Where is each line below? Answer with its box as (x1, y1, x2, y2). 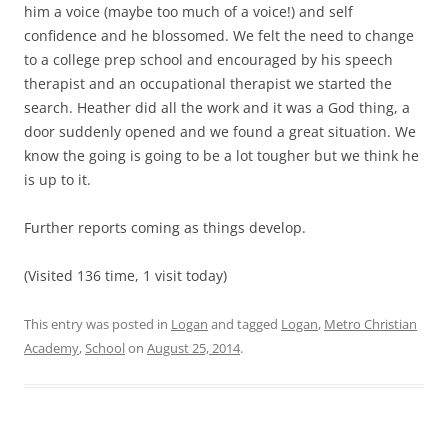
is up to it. (24, 170, 91, 190)
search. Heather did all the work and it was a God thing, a (24, 98, 410, 118)
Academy (24, 339, 79, 358)
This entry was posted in (24, 315, 171, 334)
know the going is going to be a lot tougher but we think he (24, 146, 419, 166)
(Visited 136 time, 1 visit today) (24, 266, 227, 286)
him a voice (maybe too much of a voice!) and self (24, 2, 353, 22)
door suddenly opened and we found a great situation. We (24, 122, 416, 142)
